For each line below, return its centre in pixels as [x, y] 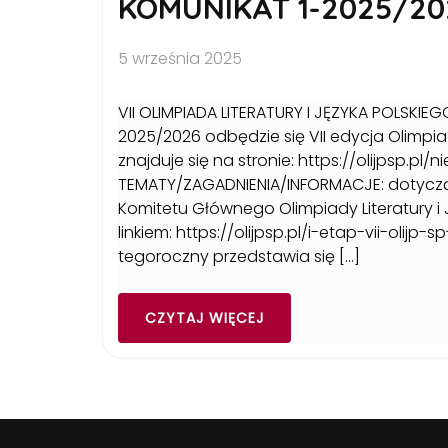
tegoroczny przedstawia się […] [239, 257]
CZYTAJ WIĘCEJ [204, 318]
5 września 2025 [180, 59]
